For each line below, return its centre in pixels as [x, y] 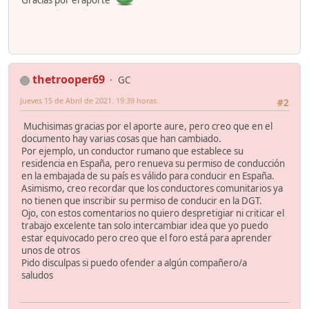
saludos [37, 276]
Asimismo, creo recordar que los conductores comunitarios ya [152, 189]
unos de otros [51, 251]
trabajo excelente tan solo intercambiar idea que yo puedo [145, 226]
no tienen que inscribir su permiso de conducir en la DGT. [142, 201]
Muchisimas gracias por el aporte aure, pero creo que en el [147, 127]
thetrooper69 [69, 79]
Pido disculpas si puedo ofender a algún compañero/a [134, 263]
